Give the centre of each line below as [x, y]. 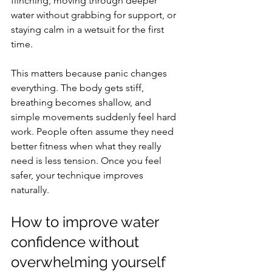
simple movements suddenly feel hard [95, 117]
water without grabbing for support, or [95, 15]
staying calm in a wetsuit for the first [89, 29]
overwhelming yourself [88, 262]
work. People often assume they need [93, 131]
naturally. [30, 190]
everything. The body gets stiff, [79, 88]
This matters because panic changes [90, 73]
